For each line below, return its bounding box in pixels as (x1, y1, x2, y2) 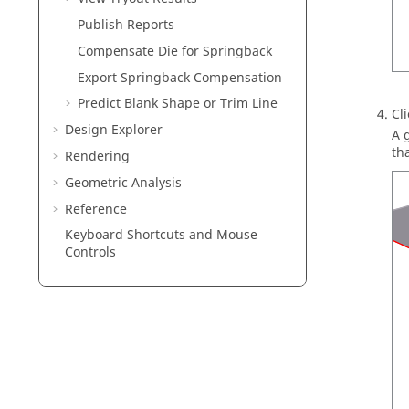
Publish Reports (78, 15, 174, 35)
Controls (65, 243, 116, 263)
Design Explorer (65, 121, 163, 141)
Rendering (65, 146, 130, 166)
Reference (65, 199, 127, 219)
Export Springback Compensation (78, 68, 282, 88)
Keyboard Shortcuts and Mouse (65, 225, 257, 246)
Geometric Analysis (65, 173, 182, 193)
